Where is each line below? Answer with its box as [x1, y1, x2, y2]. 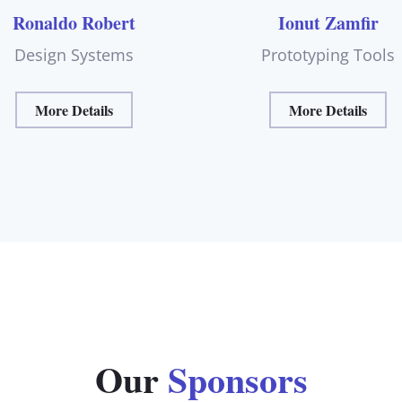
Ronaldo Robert [12, 9, 135, 36]
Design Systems [13, 43, 134, 66]
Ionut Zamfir [277, 9, 379, 36]
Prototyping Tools [261, 43, 396, 66]
